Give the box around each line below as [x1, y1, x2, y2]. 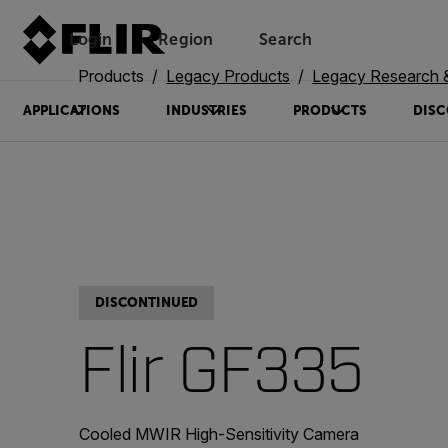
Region [158, 31, 214, 48]
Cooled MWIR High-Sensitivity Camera [79, 424, 359, 444]
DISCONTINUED [95, 295, 199, 310]
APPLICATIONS [22, 103, 120, 118]
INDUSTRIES [165, 103, 247, 118]
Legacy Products [166, 66, 290, 86]
